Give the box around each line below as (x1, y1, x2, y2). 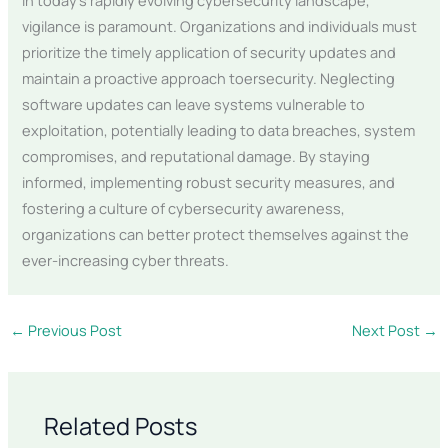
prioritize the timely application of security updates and (22, 41, 397, 62)
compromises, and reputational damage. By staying (22, 145, 371, 166)
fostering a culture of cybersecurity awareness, (22, 197, 346, 218)
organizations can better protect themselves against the (22, 223, 410, 244)
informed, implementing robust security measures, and (22, 171, 396, 192)
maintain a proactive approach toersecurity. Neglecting (22, 67, 396, 88)
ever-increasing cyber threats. (22, 249, 230, 270)
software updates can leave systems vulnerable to (22, 93, 366, 114)
